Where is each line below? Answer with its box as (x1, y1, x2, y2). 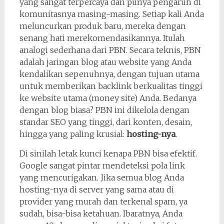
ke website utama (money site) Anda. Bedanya (19, 93, 196, 103)
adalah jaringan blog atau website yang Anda (19, 57, 191, 67)
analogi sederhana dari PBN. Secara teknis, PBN (19, 45, 201, 55)
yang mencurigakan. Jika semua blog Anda (19, 172, 184, 182)
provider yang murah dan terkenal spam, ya (19, 196, 187, 206)
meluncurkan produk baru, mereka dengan (19, 21, 186, 31)
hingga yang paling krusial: (19, 129, 126, 139)
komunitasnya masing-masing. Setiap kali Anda (19, 9, 204, 19)
